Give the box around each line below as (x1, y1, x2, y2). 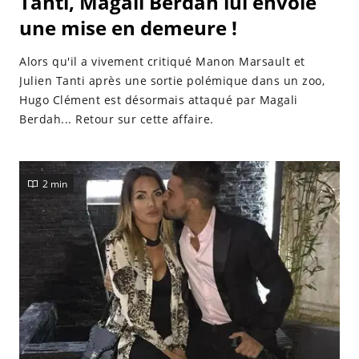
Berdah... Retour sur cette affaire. (19, 111, 214, 127)
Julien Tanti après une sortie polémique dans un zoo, (19, 73, 325, 88)
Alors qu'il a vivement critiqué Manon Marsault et (19, 54, 305, 69)
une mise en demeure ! (19, 14, 237, 41)
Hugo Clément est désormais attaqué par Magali (19, 92, 298, 107)
